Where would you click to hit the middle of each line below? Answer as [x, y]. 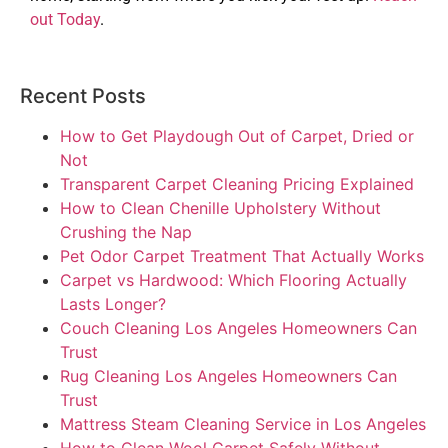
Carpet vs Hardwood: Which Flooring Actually [233, 280]
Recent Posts [83, 96]
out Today [65, 19]
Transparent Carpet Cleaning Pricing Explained [237, 184]
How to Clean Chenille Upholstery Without [220, 208]
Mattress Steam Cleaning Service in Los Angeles [243, 424]
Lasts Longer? [113, 304]
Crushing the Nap [126, 232]
